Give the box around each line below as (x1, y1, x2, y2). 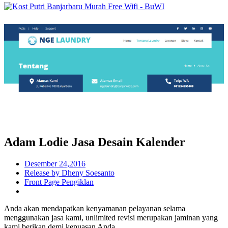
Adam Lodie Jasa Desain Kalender (4, 135, 185, 149)
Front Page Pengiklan (24, 177, 94, 186)
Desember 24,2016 (24, 159, 85, 168)
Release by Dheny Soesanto (24, 168, 115, 177)
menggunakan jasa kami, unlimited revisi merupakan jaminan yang (4, 213, 218, 222)
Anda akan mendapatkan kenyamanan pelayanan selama (4, 204, 185, 213)
